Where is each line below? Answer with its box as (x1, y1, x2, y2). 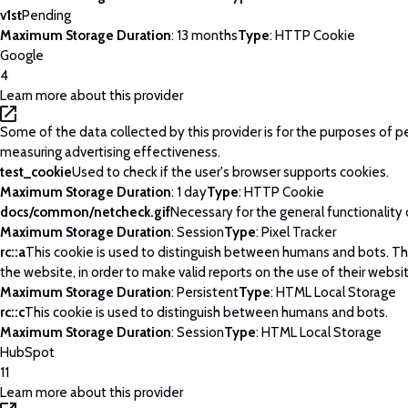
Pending (22, 6, 71, 24)
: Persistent (171, 283, 239, 301)
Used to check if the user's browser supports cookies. (72, 163, 389, 180)
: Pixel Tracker (256, 223, 336, 240)
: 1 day (171, 183, 207, 200)
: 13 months (171, 26, 238, 44)
